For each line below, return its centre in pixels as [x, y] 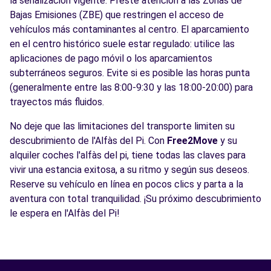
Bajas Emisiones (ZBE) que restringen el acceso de [117, 15]
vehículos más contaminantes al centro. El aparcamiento [129, 29]
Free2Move [192, 141]
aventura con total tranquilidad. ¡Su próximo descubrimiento [135, 199]
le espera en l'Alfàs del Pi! [65, 213]
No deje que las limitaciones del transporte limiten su [122, 126]
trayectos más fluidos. [57, 102]
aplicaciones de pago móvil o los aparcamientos [111, 58]
